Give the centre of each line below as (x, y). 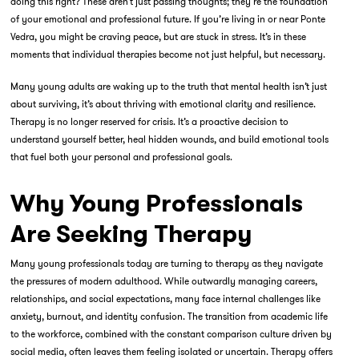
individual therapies (115, 54)
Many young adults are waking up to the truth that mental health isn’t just (168, 86)
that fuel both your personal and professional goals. (121, 157)
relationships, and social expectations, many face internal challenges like (165, 298)
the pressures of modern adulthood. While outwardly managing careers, (163, 281)
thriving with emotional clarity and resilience (218, 104)
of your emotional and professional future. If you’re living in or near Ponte (167, 19)
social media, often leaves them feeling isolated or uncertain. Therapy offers (171, 351)
